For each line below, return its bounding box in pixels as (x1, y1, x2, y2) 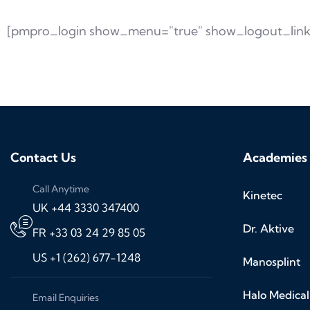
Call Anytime (33, 183, 89, 196)
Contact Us (10, 149, 76, 166)
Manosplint (243, 255, 300, 269)
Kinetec (243, 188, 282, 203)
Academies (243, 149, 307, 166)
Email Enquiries (33, 291, 99, 304)
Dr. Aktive (243, 221, 294, 236)
